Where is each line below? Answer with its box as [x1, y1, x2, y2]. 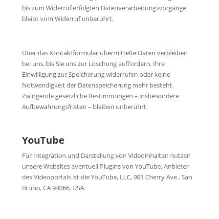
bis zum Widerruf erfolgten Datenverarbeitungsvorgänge [22, 3, 186, 12]
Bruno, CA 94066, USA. [22, 183, 86, 192]
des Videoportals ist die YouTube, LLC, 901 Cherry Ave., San [22, 172, 192, 181]
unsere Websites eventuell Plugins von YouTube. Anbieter [22, 161, 189, 171]
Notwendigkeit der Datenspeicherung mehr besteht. [22, 80, 174, 89]
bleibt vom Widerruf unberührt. [22, 14, 113, 23]
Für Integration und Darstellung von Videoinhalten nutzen [22, 151, 191, 160]
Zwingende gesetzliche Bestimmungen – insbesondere [22, 91, 179, 100]
